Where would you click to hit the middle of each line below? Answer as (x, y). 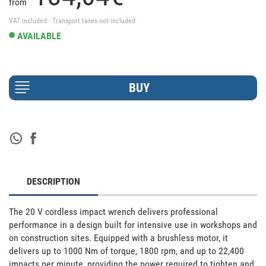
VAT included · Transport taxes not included (72, 21)
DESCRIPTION (53, 182)
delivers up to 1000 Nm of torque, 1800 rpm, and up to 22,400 (126, 251)
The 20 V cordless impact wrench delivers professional (113, 212)
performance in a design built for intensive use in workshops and (133, 225)
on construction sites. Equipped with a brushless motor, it (118, 238)
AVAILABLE (39, 36)
